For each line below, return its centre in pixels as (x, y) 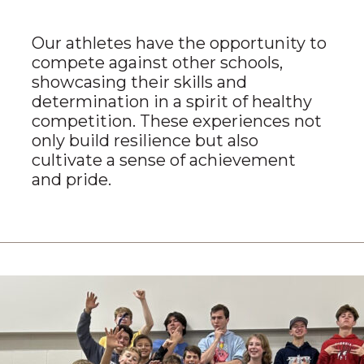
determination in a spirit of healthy (171, 102)
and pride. (71, 180)
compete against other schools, (157, 63)
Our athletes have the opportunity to (179, 43)
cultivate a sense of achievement (163, 160)
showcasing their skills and (139, 82)
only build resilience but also (145, 141)
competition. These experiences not (176, 121)
